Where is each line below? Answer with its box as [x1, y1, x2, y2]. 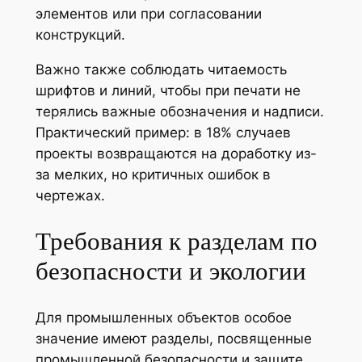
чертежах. [35, 187, 105, 204]
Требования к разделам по [35, 224, 318, 259]
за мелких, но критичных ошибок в [35, 166, 271, 183]
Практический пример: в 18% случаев [35, 124, 291, 141]
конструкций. [35, 27, 125, 44]
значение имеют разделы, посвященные [35, 330, 312, 347]
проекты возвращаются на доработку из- [35, 145, 317, 162]
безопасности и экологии [35, 254, 306, 288]
